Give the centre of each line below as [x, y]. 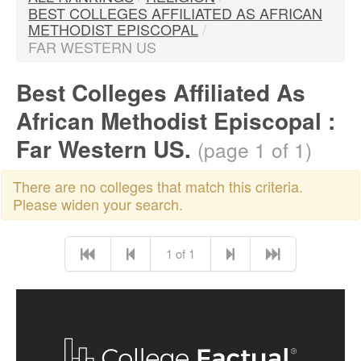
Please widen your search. [98, 204]
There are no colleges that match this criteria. [158, 186]
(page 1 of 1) [255, 149]
